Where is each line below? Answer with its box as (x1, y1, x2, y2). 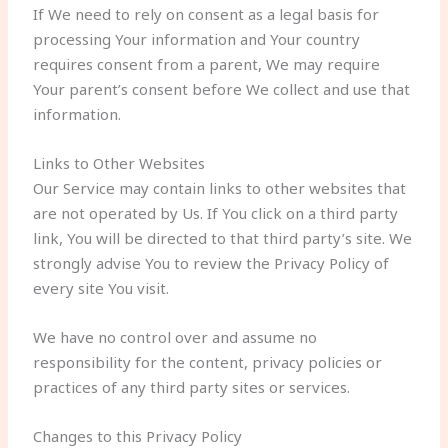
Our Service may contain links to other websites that (33, 178, 407, 198)
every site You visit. (33, 278, 170, 298)
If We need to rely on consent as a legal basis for (33, 4, 380, 24)
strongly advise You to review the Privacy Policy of (33, 253, 390, 273)
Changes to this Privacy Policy (33, 426, 243, 446)
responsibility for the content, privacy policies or (33, 352, 383, 372)
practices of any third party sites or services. (33, 377, 351, 397)
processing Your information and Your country (33, 29, 361, 49)
